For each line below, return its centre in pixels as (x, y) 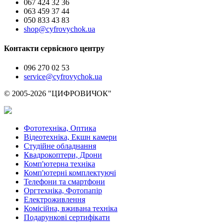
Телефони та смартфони (64, 182)
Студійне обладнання (60, 146)
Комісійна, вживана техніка (71, 209)
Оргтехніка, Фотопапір (63, 191)
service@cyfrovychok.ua (63, 77)
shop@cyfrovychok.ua (59, 29)
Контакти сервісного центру (54, 49)
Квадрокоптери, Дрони (63, 155)
